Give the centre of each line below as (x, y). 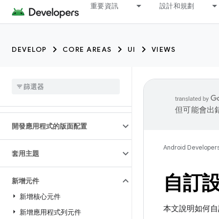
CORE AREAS (87, 49)
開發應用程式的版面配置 (49, 126)
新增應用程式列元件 (50, 212)
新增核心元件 (40, 197)
